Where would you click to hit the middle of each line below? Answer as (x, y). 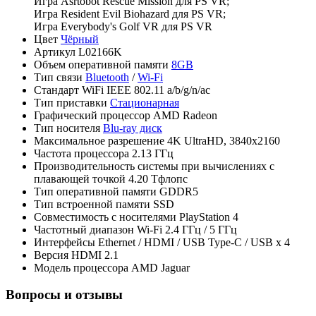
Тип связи (58, 77)
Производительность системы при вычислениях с (154, 166)
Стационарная (145, 102)
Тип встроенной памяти (92, 204)
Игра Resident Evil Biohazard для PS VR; (130, 13)
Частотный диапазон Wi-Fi (98, 229)
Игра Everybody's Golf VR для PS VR (123, 26)
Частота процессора (81, 153)
